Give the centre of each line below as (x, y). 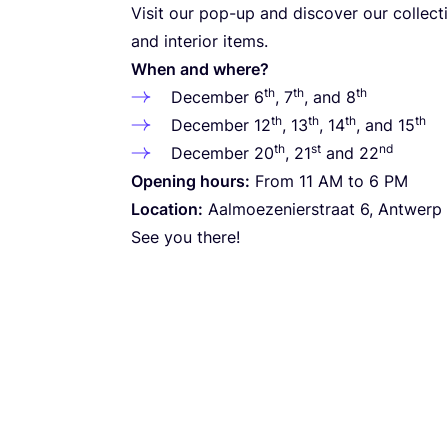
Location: (167, 208)
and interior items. (199, 40)
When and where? (200, 68)
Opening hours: (190, 180)
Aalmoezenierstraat (281, 208)
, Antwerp (405, 208)
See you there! (185, 236)
